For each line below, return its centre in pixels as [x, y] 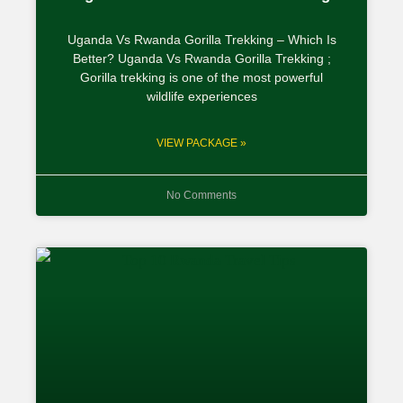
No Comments [201, 195]
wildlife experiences [201, 96]
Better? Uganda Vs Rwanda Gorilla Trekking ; [201, 58]
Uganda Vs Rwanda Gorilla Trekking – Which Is [201, 39]
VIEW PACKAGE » [201, 143]
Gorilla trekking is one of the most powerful [201, 77]
